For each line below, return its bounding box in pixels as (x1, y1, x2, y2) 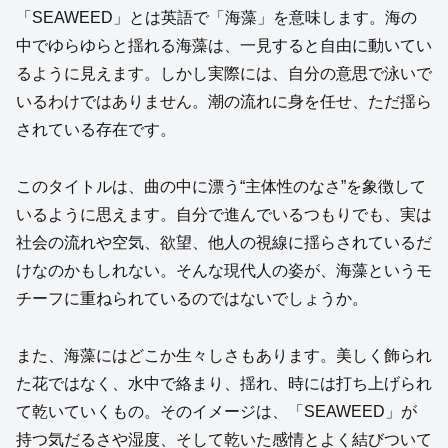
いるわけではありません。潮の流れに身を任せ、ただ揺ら (16, 93, 432, 111)
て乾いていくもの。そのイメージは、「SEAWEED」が (16, 403, 417, 421)
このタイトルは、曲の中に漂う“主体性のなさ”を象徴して (16, 178, 426, 196)
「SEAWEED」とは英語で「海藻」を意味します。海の (16, 9, 417, 27)
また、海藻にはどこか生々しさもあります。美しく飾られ (16, 347, 432, 365)
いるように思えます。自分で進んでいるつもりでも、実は (16, 206, 432, 224)
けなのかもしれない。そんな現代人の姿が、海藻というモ (16, 262, 432, 280)
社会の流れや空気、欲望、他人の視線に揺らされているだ (16, 234, 432, 252)
